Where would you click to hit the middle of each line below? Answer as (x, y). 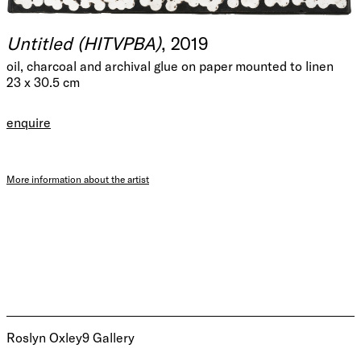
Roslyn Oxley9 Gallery (71, 338)
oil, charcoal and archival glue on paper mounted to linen (170, 66)
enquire (29, 122)
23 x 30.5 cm (43, 82)
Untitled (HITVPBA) (84, 43)
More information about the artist (78, 179)
